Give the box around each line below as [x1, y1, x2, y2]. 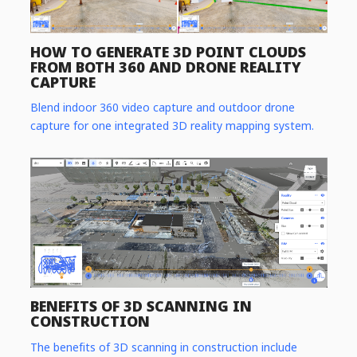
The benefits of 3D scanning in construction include [29, 339, 297, 355]
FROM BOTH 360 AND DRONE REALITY [29, 57, 301, 76]
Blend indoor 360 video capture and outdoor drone [29, 100, 295, 116]
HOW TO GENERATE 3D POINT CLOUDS [29, 41, 306, 61]
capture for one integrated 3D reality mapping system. [29, 118, 314, 134]
